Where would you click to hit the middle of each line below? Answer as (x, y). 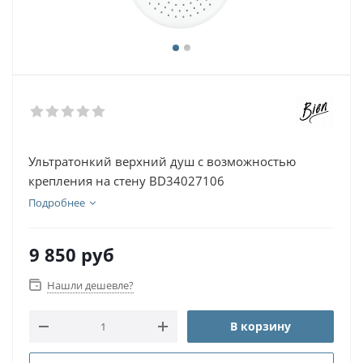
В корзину (261, 326)
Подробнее (57, 203)
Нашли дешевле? (90, 285)
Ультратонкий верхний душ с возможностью (162, 161)
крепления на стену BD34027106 (126, 181)
